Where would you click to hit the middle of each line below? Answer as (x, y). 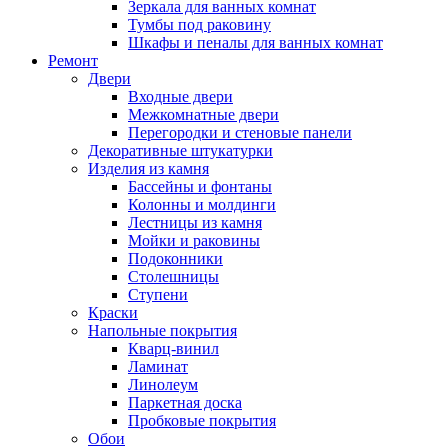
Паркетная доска (185, 402)
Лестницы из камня (195, 222)
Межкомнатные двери (203, 114)
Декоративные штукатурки (180, 150)
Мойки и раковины (194, 240)
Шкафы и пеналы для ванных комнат (255, 42)
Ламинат (158, 366)
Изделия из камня (148, 168)
